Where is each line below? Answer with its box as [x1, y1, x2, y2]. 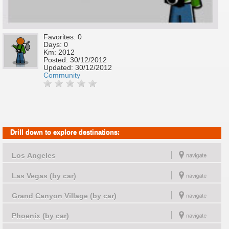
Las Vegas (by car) [12, 172, 76, 180]
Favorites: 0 [43, 33, 82, 41]
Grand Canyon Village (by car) [12, 192, 117, 200]
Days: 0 [43, 41, 68, 49]
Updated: [43, 64, 75, 72]
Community [43, 72, 80, 80]
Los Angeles [12, 152, 56, 160]
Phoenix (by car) [12, 212, 69, 220]
